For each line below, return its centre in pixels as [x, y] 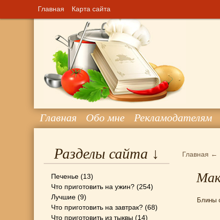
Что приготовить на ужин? [93, 187]
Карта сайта [91, 9]
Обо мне [105, 118]
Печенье [65, 176]
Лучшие [63, 197]
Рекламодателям [173, 118]
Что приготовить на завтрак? [97, 207]
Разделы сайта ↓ [106, 153]
